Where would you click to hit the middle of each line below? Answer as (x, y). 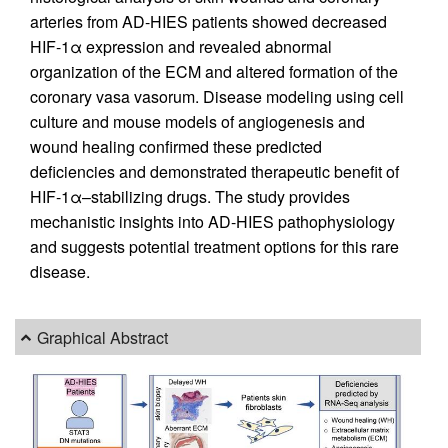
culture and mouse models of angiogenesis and (197, 121)
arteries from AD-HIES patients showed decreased (208, 21)
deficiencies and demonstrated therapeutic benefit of (214, 171)
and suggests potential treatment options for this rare (214, 246)
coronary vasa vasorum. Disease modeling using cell (217, 96)
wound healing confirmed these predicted (176, 146)
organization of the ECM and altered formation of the (214, 71)
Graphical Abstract (103, 337)
